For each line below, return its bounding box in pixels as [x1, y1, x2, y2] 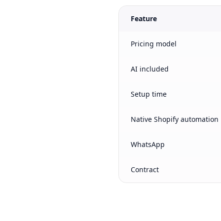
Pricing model [131, 39, 177, 48]
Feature [131, 14, 157, 23]
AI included [131, 64, 169, 74]
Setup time [131, 89, 167, 99]
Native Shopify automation [131, 114, 219, 124]
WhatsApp [131, 140, 165, 149]
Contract [131, 165, 159, 174]
